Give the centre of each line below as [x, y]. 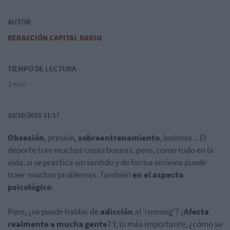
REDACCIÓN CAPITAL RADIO [55, 38]
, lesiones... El [183, 138]
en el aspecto [158, 175]
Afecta [196, 212]
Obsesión [26, 138]
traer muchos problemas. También [70, 175]
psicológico [30, 187]
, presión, [61, 138]
